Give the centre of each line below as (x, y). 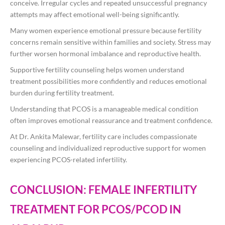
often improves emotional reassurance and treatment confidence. (111, 121)
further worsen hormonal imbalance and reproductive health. (105, 54)
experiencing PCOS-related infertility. (69, 160)
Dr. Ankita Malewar (49, 137)
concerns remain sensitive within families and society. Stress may (110, 42)
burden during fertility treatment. (62, 93)
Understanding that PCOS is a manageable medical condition (104, 109)
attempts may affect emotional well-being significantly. (95, 15)
